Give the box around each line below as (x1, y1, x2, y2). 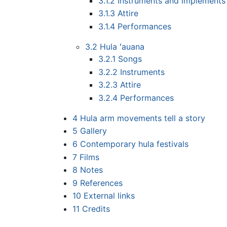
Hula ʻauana (100, 42, 145, 52)
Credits (82, 203, 110, 214)
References (80, 177, 123, 188)
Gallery (80, 126, 107, 136)
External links (83, 191, 135, 201)
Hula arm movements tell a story (80, 112, 205, 123)
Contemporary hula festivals (80, 139, 188, 149)
